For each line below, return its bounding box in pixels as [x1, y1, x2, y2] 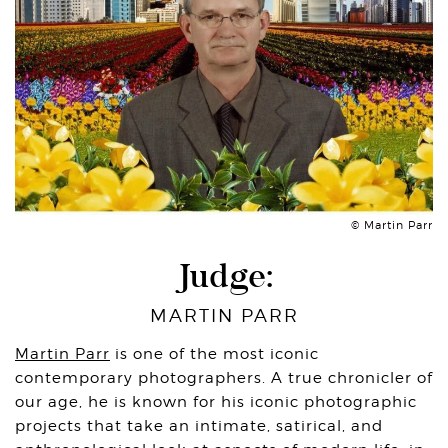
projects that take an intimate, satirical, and [15, 417, 383, 436]
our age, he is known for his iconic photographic [15, 393, 417, 412]
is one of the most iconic [110, 345, 319, 364]
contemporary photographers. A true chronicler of [15, 369, 433, 388]
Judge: [174, 255, 274, 304]
